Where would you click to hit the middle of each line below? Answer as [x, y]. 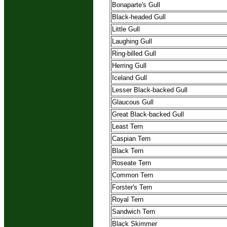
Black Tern [128, 151]
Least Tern [127, 127]
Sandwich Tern [134, 212]
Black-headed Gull [139, 17]
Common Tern [133, 175]
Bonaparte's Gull [136, 5]
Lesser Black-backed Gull [150, 90]
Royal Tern [128, 200]
